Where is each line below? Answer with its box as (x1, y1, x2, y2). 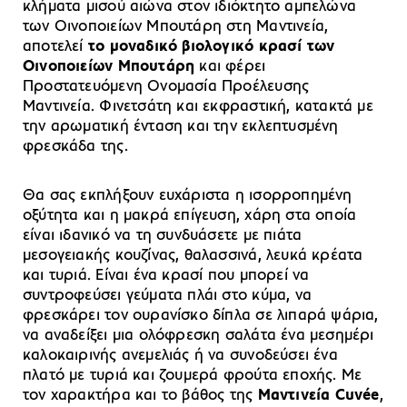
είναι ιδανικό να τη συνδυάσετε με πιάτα (23, 226, 303, 244)
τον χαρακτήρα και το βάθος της (23, 386, 258, 404)
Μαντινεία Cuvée (257, 386, 380, 404)
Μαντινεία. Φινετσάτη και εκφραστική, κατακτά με (23, 97, 373, 115)
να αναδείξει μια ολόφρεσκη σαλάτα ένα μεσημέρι (23, 326, 374, 344)
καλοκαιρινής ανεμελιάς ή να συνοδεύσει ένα (23, 346, 338, 364)
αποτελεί (23, 37, 88, 55)
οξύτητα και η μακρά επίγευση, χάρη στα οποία (23, 206, 357, 224)
